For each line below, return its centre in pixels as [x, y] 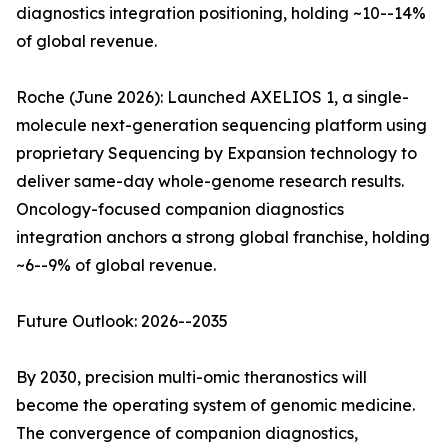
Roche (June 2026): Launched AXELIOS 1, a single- [212, 97]
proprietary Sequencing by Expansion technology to [216, 153]
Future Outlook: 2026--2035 [122, 321]
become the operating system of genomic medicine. [215, 405]
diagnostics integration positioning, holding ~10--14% [221, 13]
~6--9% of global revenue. [116, 265]
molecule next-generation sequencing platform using [221, 125]
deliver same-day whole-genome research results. [210, 181]
